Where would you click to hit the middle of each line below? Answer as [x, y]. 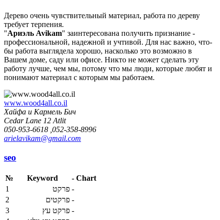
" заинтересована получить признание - [128, 33]
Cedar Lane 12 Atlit [35, 121]
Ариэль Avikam [35, 33]
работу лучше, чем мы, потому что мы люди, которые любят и [108, 69]
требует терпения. [34, 25]
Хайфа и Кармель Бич [40, 112]
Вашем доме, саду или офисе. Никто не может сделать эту [101, 60]
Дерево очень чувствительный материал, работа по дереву [102, 16]
